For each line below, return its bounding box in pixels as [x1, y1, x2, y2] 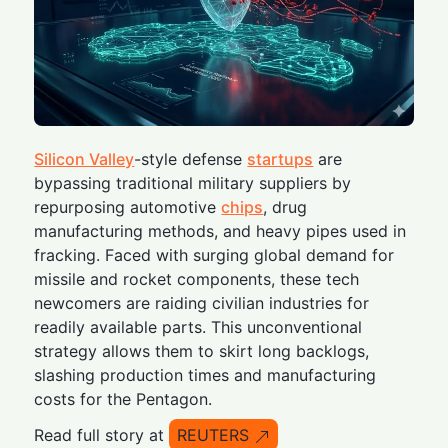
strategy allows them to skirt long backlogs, [34, 341, 370, 362]
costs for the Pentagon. [34, 389, 213, 410]
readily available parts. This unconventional [34, 317, 363, 338]
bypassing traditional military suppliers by [34, 173, 352, 194]
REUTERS [177, 425, 250, 446]
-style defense [134, 149, 248, 170]
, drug [263, 197, 308, 218]
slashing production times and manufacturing [34, 365, 377, 386]
